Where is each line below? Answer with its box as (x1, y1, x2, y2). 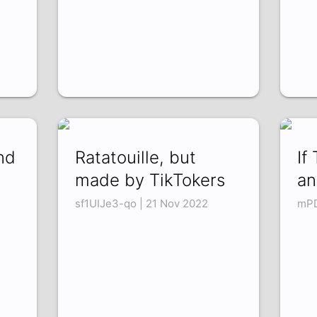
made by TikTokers (75, 170, 226, 191)
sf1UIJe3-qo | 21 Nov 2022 (75, 197, 209, 211)
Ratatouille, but (75, 147, 197, 168)
